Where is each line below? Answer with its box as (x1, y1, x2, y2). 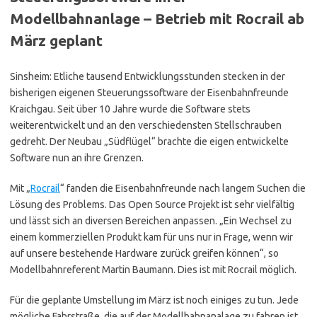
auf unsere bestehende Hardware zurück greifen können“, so (10, 248, 279, 260)
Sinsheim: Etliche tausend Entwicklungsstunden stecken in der (10, 71, 285, 83)
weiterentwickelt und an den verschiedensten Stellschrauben (10, 120, 282, 132)
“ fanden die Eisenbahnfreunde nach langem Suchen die (60, 183, 306, 195)
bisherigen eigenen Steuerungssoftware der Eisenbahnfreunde (10, 87, 289, 99)
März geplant (10, 32, 103, 50)
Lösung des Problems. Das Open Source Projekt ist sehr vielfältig (10, 199, 294, 211)
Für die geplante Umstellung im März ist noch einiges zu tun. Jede (10, 294, 299, 306)
